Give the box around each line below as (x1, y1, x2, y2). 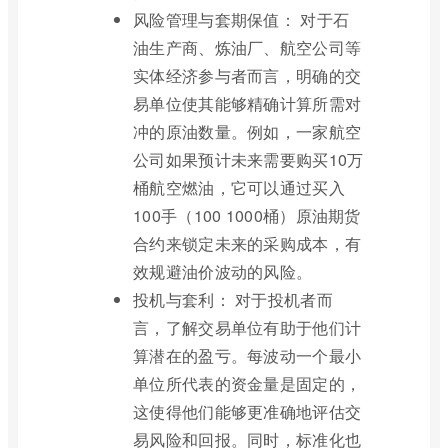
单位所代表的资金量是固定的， (133, 371, 362, 395)
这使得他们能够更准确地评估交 (133, 399, 362, 423)
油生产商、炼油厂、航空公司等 (133, 35, 362, 59)
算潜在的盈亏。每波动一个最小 (133, 343, 362, 367)
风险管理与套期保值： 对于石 (133, 7, 350, 31)
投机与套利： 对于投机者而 (133, 287, 333, 311)
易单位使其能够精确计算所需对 (133, 91, 362, 115)
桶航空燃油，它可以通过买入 (133, 175, 345, 199)
